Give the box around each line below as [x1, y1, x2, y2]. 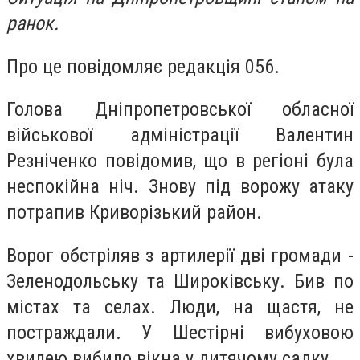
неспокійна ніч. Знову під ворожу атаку [6, 175, 354, 198]
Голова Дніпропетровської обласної [6, 98, 354, 121]
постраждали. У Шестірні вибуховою [6, 321, 354, 344]
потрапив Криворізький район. [6, 201, 267, 224]
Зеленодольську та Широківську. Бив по [6, 269, 354, 292]
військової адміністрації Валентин [6, 124, 354, 147]
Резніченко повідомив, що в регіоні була [6, 149, 354, 173]
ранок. [6, 12, 63, 35]
